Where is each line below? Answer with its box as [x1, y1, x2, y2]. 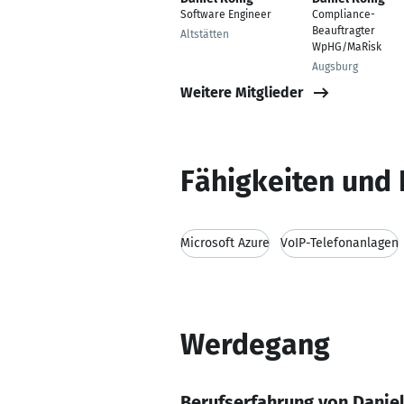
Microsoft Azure [180, 235, 270, 251]
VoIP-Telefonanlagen [280, 235, 399, 251]
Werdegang [180, 327, 330, 362]
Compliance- [312, 8, 375, 21]
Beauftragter [312, 24, 375, 37]
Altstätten [180, 28, 229, 41]
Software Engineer [180, 8, 271, 21]
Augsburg [312, 60, 358, 73]
